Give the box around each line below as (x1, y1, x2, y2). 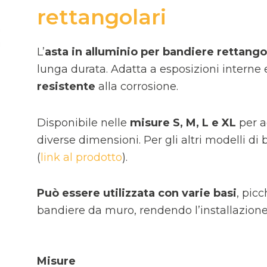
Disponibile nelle (37, 116, 130, 129)
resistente (37, 80, 95, 93)
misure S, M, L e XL (130, 116, 236, 129)
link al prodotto (41, 150, 122, 164)
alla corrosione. (95, 80, 178, 93)
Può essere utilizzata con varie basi (37, 187, 237, 200)
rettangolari (37, 4, 166, 30)
